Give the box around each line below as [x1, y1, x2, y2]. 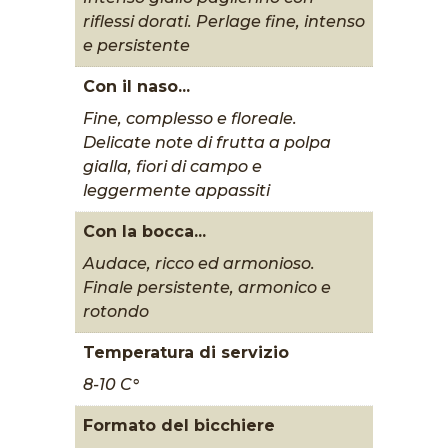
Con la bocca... [82, 221, 206, 241]
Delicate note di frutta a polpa [82, 132, 331, 152]
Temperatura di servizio [82, 342, 289, 362]
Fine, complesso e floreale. [82, 108, 297, 128]
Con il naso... [82, 76, 190, 96]
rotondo [82, 301, 149, 321]
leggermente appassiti [82, 180, 270, 200]
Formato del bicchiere [82, 415, 275, 435]
